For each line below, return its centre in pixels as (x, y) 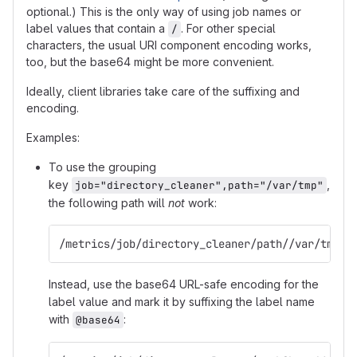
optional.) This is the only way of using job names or (164, 12)
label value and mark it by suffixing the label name (182, 302)
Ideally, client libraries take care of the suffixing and (163, 91)
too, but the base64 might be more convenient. (150, 62)
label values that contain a (97, 28)
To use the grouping (102, 167)
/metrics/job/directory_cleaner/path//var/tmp (199, 244)
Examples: (53, 137)
